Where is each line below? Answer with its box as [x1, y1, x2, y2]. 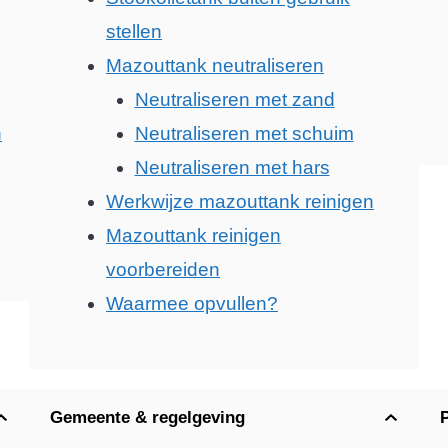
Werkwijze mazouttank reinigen [106, 190, 374, 212]
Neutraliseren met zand [134, 88, 335, 110]
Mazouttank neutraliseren [106, 54, 324, 76]
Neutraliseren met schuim [134, 122, 354, 144]
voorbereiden [106, 258, 220, 280]
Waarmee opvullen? [106, 292, 278, 314]
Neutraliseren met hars [134, 156, 330, 178]
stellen [106, 20, 162, 42]
